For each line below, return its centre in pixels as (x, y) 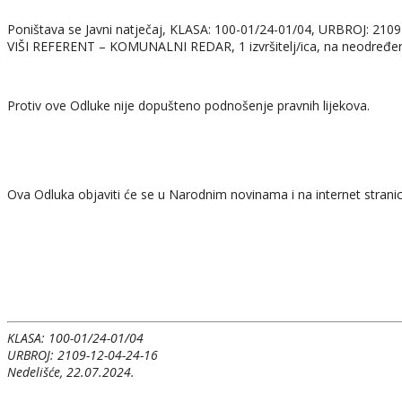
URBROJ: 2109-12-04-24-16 (83, 354)
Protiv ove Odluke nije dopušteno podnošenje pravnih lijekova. (188, 105)
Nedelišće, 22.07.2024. (71, 371)
